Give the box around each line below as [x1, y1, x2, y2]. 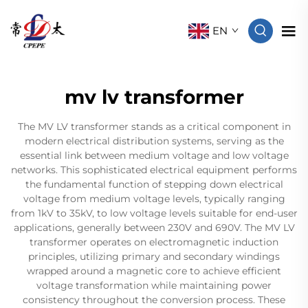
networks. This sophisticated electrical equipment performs [11, 164, 297, 176]
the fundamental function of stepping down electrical [25, 178, 283, 190]
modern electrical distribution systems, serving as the [24, 135, 284, 147]
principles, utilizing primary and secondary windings [28, 250, 280, 263]
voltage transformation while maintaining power [36, 279, 272, 291]
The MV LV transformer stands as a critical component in [17, 120, 291, 133]
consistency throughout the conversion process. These [23, 294, 285, 306]
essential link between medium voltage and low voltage [19, 149, 289, 162]
